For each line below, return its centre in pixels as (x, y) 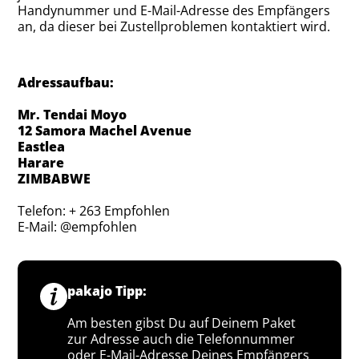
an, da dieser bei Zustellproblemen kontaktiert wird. (174, 26)
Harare (44, 162)
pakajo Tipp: (107, 290)
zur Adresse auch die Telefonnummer (182, 339)
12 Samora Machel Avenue (108, 130)
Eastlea (45, 146)
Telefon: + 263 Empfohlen (94, 210)
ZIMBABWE (54, 178)
